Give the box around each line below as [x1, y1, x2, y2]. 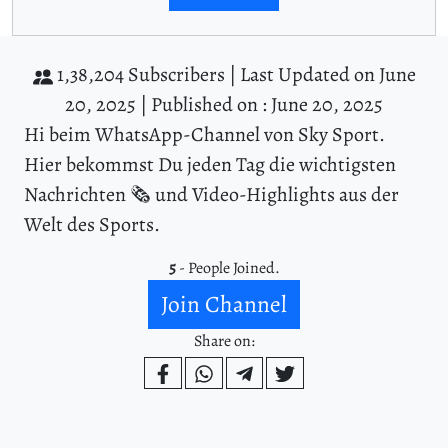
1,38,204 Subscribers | [52, 61, 240, 89]
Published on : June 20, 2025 [151, 91, 383, 119]
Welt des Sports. [24, 211, 160, 239]
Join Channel [161, 288, 287, 321]
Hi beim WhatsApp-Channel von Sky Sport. [24, 121, 385, 149]
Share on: [193, 330, 255, 353]
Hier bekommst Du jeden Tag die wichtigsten [24, 151, 396, 179]
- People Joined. [175, 257, 280, 280]
